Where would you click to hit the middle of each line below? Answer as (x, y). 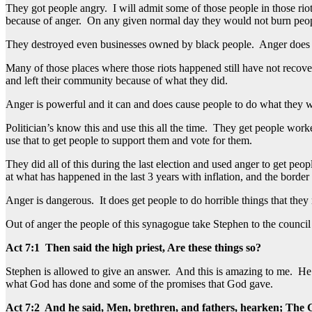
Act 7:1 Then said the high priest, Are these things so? (135, 248)
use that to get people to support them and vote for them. (129, 141)
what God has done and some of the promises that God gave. (139, 284)
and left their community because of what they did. (117, 81)
